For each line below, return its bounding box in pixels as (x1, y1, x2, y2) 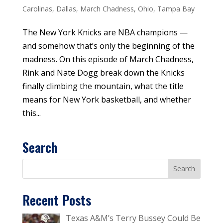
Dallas (56, 3, 76, 13)
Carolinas (22, 3, 52, 13)
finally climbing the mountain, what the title (22, 80, 184, 92)
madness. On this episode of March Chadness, (22, 53, 194, 65)
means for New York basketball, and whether (22, 94, 191, 105)
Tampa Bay (157, 3, 195, 13)
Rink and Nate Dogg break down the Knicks (22, 67, 185, 78)
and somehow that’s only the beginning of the (22, 40, 195, 51)
